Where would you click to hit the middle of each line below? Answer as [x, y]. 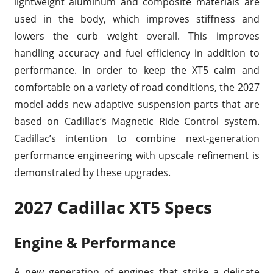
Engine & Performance [95, 242]
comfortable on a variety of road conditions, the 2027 [136, 87]
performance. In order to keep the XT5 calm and [136, 70]
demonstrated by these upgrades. [92, 172]
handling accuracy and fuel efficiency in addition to [136, 53]
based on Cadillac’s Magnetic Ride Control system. [136, 121]
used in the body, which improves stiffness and [136, 19]
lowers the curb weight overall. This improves [136, 36]
